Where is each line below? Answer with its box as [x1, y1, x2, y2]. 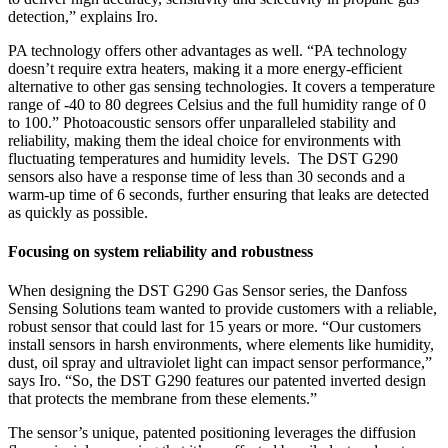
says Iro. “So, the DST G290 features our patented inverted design [8, 372, 426, 390]
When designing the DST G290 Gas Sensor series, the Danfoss [8, 282, 407, 300]
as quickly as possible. [8, 203, 148, 221]
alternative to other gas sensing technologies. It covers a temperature [8, 77, 435, 95]
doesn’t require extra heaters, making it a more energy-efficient [8, 59, 402, 77]
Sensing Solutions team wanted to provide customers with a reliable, [8, 300, 437, 318]
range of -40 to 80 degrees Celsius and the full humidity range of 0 [8, 95, 426, 113]
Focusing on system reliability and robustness [8, 243, 313, 261]
